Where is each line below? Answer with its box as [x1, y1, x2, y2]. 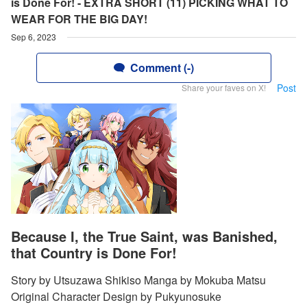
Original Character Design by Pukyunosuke [11, 288, 221, 305]
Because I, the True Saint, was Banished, [11, 226, 278, 247]
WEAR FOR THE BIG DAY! [11, 11, 147, 27]
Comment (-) [130, 60, 194, 75]
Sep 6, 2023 [11, 31, 56, 42]
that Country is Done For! [11, 243, 177, 263]
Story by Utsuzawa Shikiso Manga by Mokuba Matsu [11, 272, 266, 288]
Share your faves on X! [182, 82, 266, 93]
